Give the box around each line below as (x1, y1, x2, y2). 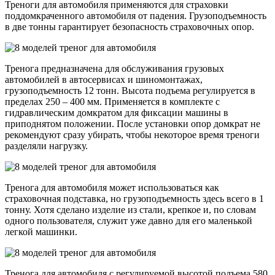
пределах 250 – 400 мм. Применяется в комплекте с (5, 96, 220, 107)
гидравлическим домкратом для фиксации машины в (5, 107, 228, 118)
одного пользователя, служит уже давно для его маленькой (5, 215, 252, 227)
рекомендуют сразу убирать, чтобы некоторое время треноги (5, 130, 260, 141)
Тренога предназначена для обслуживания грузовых (5, 63, 224, 74)
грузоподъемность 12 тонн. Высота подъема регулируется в (5, 85, 255, 96)
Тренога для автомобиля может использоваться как (5, 182, 219, 193)
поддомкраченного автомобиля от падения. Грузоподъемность (5, 10, 266, 21)
